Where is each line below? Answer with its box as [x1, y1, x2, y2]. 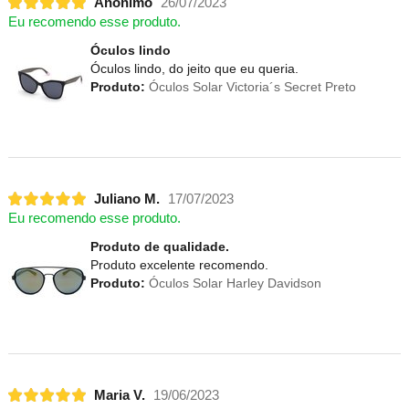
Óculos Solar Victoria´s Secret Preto [144, 79, 356, 95]
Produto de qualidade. [89, 239, 229, 255]
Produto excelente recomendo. [89, 257, 268, 273]
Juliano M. [93, 191, 160, 206]
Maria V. [93, 387, 145, 403]
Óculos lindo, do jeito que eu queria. [89, 61, 299, 77]
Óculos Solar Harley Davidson [144, 276, 321, 291]
